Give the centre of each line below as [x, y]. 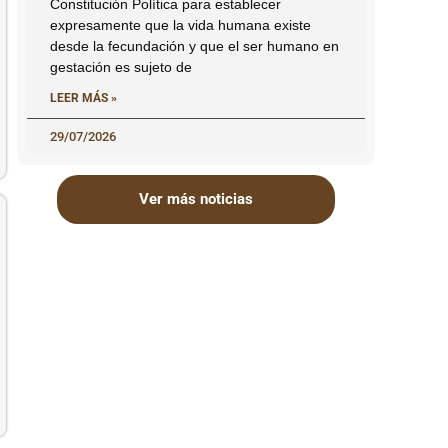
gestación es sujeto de [121, 67]
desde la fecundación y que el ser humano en [194, 46]
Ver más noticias [196, 199]
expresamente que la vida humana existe [180, 25]
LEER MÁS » [83, 98]
